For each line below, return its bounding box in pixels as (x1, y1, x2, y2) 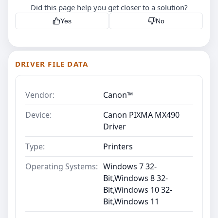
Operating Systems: (25, 161, 98, 172)
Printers (103, 141, 133, 152)
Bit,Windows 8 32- (103, 172, 168, 183)
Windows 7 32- (103, 161, 157, 172)
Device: (25, 109, 52, 120)
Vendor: (25, 89, 54, 100)
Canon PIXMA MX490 (103, 109, 180, 120)
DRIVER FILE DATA (15, 58, 89, 69)
